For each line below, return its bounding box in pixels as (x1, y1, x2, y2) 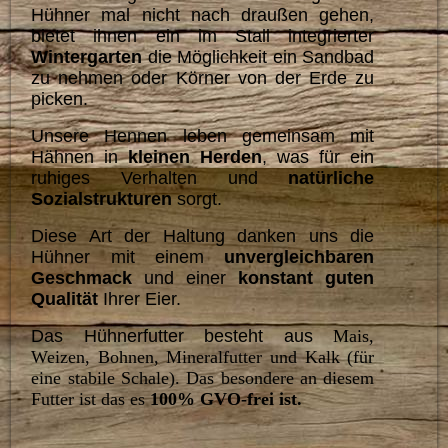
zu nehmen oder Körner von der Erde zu (31, 68, 375, 89)
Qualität (31, 289, 99, 310)
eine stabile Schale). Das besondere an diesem (31, 368, 375, 389)
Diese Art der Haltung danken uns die (31, 226, 375, 247)
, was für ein (262, 147, 375, 168)
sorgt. (172, 189, 223, 210)
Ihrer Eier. (98, 289, 182, 310)
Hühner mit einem (31, 247, 225, 268)
